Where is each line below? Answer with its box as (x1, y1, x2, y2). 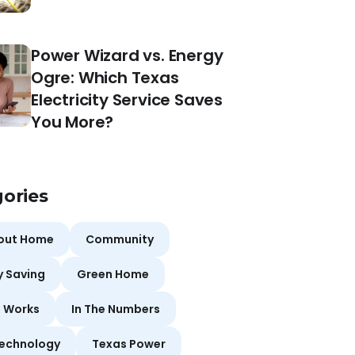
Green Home (77, 265, 149, 282)
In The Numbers (71, 300, 160, 317)
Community (86, 231, 154, 247)
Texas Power (92, 335, 166, 352)
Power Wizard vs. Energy (31, 44, 223, 67)
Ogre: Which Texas (31, 66, 179, 89)
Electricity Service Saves (31, 88, 223, 111)
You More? (31, 110, 114, 133)
